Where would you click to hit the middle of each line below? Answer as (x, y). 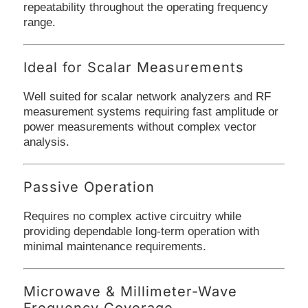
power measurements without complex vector (140, 126)
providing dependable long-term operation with (141, 231)
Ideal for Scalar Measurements (133, 67)
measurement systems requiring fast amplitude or (151, 111)
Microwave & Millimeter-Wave (130, 291)
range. (39, 22)
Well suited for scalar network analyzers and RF (147, 96)
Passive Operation (89, 187)
